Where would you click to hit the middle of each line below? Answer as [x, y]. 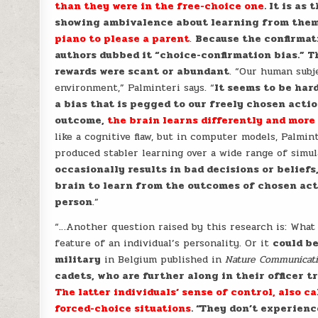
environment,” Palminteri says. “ [135, 88]
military [78, 259]
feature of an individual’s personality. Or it [164, 243]
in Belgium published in [163, 259]
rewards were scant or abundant [142, 71]
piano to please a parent [122, 39]
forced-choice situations [123, 308]
